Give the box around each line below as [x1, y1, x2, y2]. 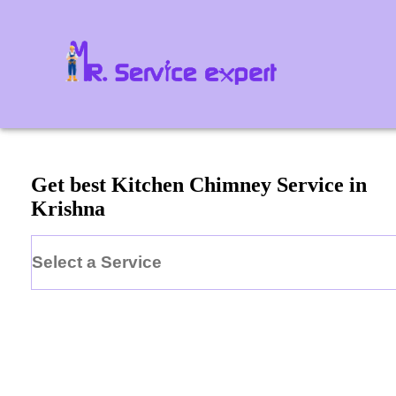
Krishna [31, 197, 105, 221]
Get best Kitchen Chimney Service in [31, 173, 367, 197]
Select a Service [32, 252, 162, 271]
